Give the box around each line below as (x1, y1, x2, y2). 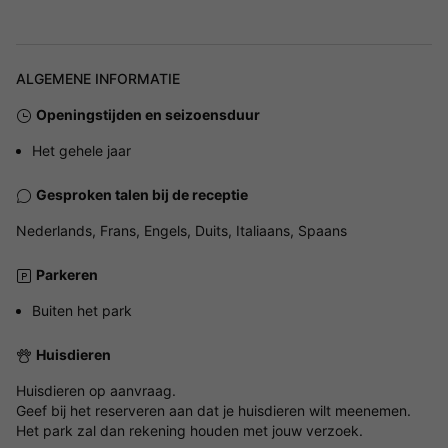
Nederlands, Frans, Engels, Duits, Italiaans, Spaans (16, 221, 347, 239)
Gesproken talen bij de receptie (36, 185, 248, 203)
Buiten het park (32, 301, 132, 319)
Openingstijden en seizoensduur (36, 105, 260, 123)
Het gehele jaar (32, 141, 131, 159)
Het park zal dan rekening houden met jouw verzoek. (16, 421, 363, 439)
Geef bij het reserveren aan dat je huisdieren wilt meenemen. (16, 401, 411, 419)
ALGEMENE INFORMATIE (16, 69, 180, 87)
